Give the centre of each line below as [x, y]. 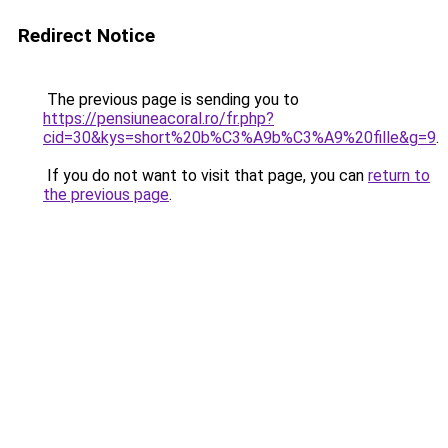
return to [399, 175]
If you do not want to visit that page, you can [205, 175]
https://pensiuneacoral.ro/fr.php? [158, 118]
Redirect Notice [86, 35]
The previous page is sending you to [171, 99]
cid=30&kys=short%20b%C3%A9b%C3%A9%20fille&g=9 [239, 137]
